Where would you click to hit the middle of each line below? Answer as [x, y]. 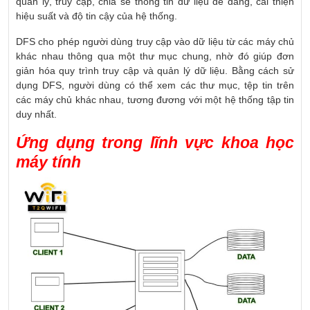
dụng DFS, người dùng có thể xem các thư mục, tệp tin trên [155, 85]
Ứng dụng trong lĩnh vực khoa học [155, 143]
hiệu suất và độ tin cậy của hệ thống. [97, 16]
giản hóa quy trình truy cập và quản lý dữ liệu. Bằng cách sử [155, 71]
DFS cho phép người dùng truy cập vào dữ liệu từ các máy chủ [155, 42]
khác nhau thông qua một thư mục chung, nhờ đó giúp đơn [155, 56]
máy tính [48, 162]
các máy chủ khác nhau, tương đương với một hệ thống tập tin [155, 100]
